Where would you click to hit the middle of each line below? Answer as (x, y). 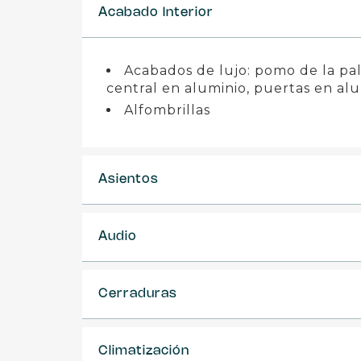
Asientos (129, 179)
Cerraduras (138, 294)
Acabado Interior (156, 12)
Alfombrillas (167, 110)
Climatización (144, 351)
